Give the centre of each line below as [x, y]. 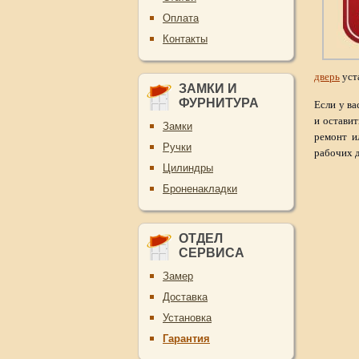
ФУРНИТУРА [219, 103]
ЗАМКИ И [208, 89]
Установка [187, 318]
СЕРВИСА [212, 253]
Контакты [185, 39]
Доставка [185, 297]
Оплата [181, 18]
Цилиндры [188, 168]
